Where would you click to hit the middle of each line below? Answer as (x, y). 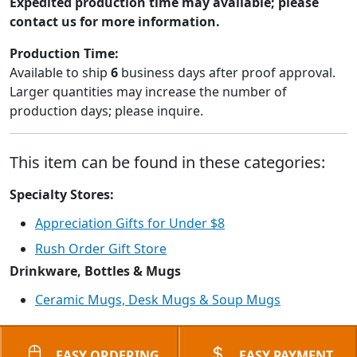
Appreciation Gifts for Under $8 (130, 223)
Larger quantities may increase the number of (148, 92)
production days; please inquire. (106, 111)
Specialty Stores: (62, 194)
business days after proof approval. (227, 73)
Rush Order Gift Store (101, 249)
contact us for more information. (115, 22)
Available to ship (60, 73)
